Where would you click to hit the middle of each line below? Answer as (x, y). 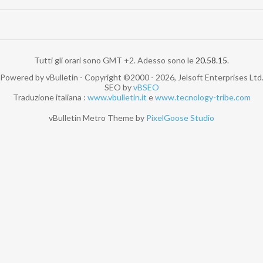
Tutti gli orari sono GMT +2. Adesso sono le (115, 60)
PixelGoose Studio (180, 118)
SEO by (119, 87)
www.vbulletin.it (117, 97)
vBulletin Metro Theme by (97, 118)
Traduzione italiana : (50, 97)
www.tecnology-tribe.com (203, 97)
